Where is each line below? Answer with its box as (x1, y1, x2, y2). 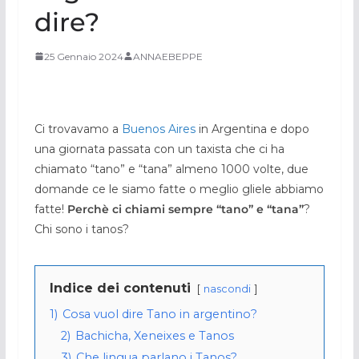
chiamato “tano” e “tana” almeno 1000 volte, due (34, 161, 309, 176)
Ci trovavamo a (34, 121, 122, 136)
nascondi (203, 282, 251, 295)
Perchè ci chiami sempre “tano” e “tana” (67, 201, 304, 216)
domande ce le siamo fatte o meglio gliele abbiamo (34, 181, 324, 196)
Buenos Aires (121, 121, 196, 136)
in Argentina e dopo (195, 121, 309, 136)
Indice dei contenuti (49, 280, 191, 296)
